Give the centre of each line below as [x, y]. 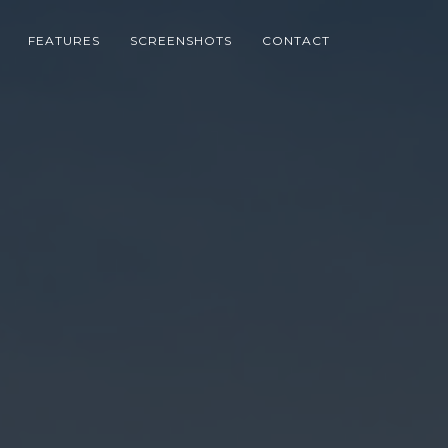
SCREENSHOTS [181, 40]
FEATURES [64, 40]
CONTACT [296, 40]
